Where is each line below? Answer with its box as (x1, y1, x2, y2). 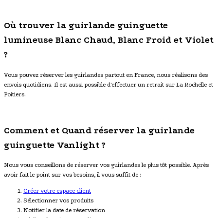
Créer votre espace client (23, 187, 91, 194)
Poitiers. (4, 91, 26, 98)
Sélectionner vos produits (23, 197, 93, 204)
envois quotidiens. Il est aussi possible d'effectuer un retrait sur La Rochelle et (4, 81, 213, 88)
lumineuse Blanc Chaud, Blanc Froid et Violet (4, 35, 214, 46)
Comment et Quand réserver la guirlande (4, 125, 195, 136)
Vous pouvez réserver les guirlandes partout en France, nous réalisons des (4, 71, 208, 78)
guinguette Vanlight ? (4, 139, 106, 150)
